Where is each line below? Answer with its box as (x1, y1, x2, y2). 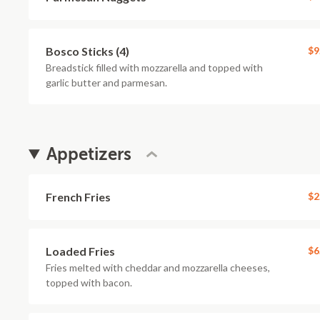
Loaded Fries (46, 244, 115, 258)
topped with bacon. (46, 276, 132, 289)
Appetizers (46, 144, 132, 164)
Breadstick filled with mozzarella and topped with (46, 61, 263, 74)
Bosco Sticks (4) (46, 44, 129, 58)
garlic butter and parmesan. (46, 76, 167, 89)
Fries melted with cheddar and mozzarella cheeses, (46, 261, 270, 274)
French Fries (46, 190, 111, 204)
